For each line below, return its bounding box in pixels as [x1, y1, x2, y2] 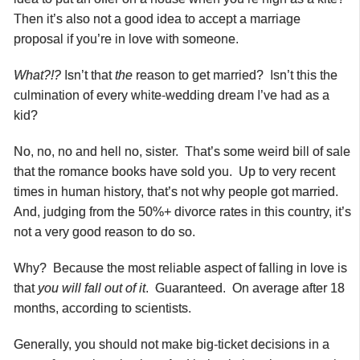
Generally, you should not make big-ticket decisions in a [14, 337, 329, 351]
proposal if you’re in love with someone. [14, 31, 239, 46]
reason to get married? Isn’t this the [133, 67, 337, 82]
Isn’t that [61, 67, 115, 82]
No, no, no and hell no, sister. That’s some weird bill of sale [14, 144, 350, 158]
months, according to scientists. [14, 301, 191, 315]
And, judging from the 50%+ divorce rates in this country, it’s [14, 204, 351, 219]
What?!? [14, 67, 61, 82]
